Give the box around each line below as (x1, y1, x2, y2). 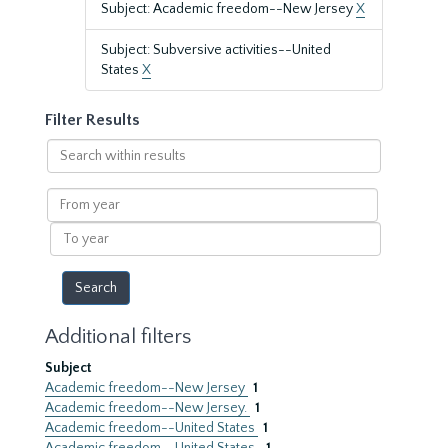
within (45, 160, 87, 176)
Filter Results (45, 111, 140, 129)
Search (45, 140, 90, 156)
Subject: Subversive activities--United (101, 42, 331, 58)
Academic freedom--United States (45, 420, 258, 436)
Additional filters (45, 325, 191, 348)
